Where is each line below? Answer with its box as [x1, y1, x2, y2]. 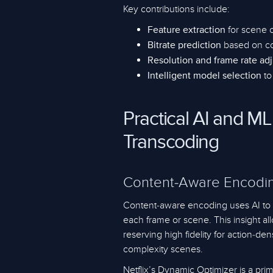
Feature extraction [147, 26, 225, 35]
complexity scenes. [123, 243, 203, 255]
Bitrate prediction [147, 41, 221, 51]
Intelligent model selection [147, 71, 261, 81]
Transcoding [123, 133, 219, 152]
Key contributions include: [123, 3, 230, 15]
